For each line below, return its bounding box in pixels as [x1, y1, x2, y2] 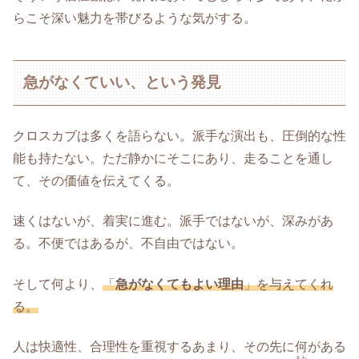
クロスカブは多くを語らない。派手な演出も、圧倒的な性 [13, 129, 346, 143]
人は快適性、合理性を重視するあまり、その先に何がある [13, 340, 346, 354]
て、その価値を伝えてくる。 [13, 174, 179, 188]
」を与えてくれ [244, 276, 333, 291]
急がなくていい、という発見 [23, 74, 222, 91]
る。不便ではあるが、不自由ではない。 [13, 236, 244, 251]
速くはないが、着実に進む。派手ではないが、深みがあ [13, 214, 333, 228]
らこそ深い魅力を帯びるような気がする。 [13, 10, 256, 25]
